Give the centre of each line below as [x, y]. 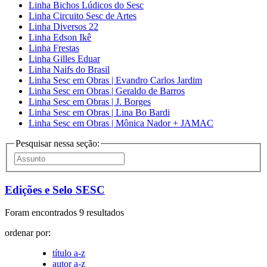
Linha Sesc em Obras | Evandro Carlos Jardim [115, 80]
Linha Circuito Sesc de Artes [83, 16]
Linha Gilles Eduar [64, 59]
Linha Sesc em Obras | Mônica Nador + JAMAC [121, 123]
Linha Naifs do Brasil [69, 70]
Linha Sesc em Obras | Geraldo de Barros [107, 91]
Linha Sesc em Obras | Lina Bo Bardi [99, 113]
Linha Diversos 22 [63, 27]
